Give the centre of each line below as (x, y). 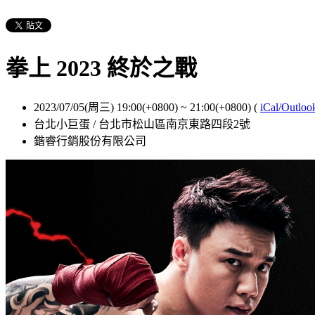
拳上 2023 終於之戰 (101, 69)
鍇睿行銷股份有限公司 (90, 141)
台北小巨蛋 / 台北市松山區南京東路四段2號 (142, 124)
